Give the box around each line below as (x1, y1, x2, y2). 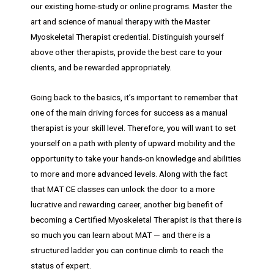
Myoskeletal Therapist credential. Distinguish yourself (31, 32, 224, 42)
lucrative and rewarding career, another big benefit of (31, 199, 223, 210)
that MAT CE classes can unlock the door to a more (31, 184, 215, 194)
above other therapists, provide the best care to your (31, 47, 223, 57)
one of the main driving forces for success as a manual (31, 108, 228, 118)
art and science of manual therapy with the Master (31, 17, 210, 27)
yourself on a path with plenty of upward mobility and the (31, 138, 235, 149)
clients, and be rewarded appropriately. (31, 62, 171, 73)
